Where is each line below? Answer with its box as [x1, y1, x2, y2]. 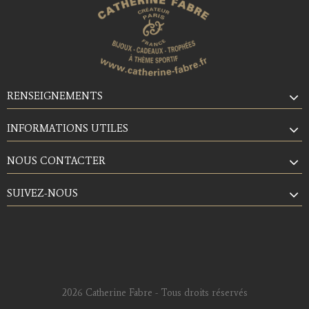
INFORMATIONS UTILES [7, 121, 128, 134]
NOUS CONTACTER [7, 154, 106, 167]
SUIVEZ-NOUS [7, 186, 78, 199]
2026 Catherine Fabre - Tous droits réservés [61, 286, 248, 299]
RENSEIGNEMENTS [7, 89, 103, 102]
